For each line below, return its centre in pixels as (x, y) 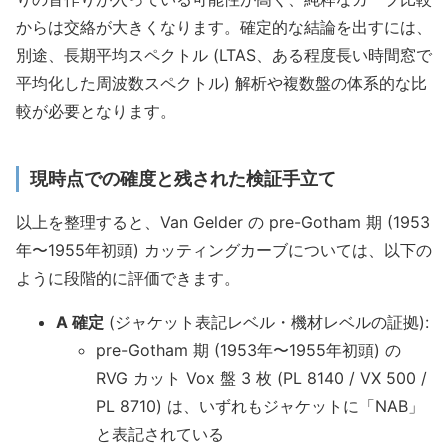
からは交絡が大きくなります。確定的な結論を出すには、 (224, 26)
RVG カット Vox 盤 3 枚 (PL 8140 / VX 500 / (261, 378)
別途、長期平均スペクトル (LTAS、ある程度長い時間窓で (224, 54)
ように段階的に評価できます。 (128, 278)
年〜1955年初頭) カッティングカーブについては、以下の (224, 250)
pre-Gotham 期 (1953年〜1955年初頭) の (248, 350)
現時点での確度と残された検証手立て (182, 179)
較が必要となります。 (96, 110)
